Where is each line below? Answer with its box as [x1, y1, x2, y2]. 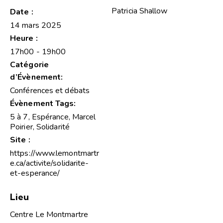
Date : [10, 6, 33, 18]
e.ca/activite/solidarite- [10, 158, 89, 169]
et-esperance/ [10, 168, 60, 179]
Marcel [72, 111, 96, 123]
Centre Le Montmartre [10, 209, 88, 221]
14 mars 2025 [10, 20, 62, 31]
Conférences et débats [10, 85, 90, 97]
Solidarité [36, 121, 70, 133]
